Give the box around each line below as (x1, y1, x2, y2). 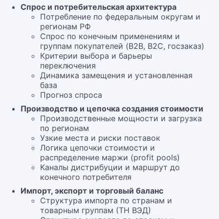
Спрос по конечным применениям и (40, 31, 180, 41)
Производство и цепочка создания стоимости (21, 104, 203, 113)
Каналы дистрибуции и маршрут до (40, 162, 180, 172)
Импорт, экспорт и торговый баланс (21, 186, 163, 196)
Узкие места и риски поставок (40, 133, 160, 143)
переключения (40, 61, 96, 70)
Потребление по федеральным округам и (40, 12, 200, 22)
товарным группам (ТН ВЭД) (40, 205, 151, 215)
